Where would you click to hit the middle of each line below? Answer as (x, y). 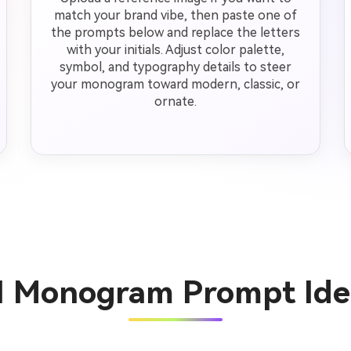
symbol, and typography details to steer (175, 67)
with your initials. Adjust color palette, (175, 50)
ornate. (175, 101)
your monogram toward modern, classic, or (175, 84)
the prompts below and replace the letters (175, 33)
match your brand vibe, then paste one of (175, 15)
